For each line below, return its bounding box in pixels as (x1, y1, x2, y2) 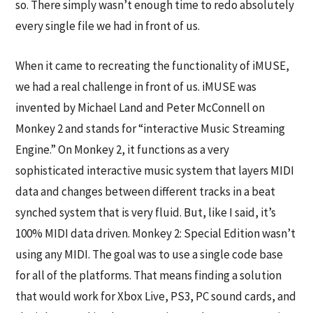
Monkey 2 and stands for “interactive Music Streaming (15, 121, 286, 137)
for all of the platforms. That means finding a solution (15, 268, 282, 284)
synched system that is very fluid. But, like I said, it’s (15, 205, 277, 221)
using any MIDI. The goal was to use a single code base (15, 247, 284, 263)
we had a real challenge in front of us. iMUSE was (15, 79, 257, 95)
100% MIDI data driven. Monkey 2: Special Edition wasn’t (15, 226, 296, 242)
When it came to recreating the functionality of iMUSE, (15, 58, 290, 74)
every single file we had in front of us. (15, 18, 201, 34)
